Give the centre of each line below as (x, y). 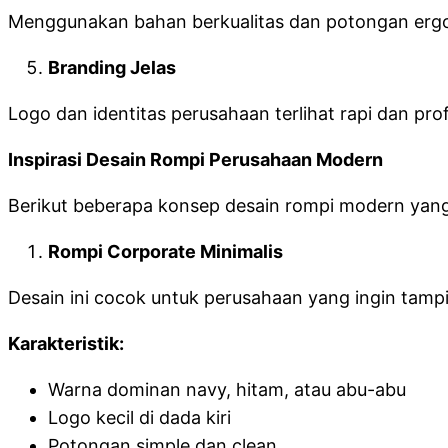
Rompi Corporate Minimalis (165, 251)
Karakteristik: (66, 343)
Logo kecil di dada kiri (139, 417)
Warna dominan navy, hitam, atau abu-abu (227, 389)
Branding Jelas (112, 67)
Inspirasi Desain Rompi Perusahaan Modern (195, 159)
